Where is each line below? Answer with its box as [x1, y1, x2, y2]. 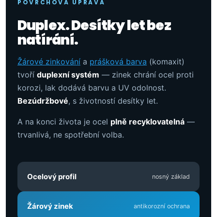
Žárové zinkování [17, 56, 80, 66]
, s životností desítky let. [68, 95, 158, 106]
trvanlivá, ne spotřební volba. [17, 129, 124, 139]
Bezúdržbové [17, 95, 68, 106]
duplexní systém [37, 69, 99, 79]
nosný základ [152, 172, 190, 180]
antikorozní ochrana [134, 202, 190, 210]
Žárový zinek [27, 201, 73, 211]
